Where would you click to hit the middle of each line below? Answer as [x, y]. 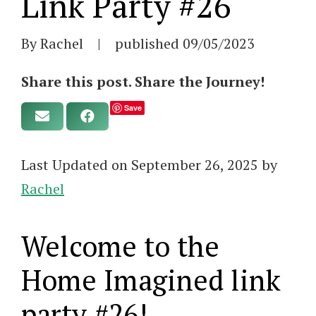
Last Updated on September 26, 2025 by [149, 164]
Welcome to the [120, 245]
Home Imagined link [151, 279]
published [149, 43]
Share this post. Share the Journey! [143, 81]
